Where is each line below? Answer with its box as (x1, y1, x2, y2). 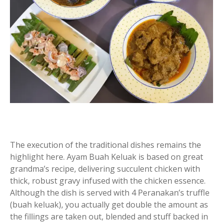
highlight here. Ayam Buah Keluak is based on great (10, 151, 203, 163)
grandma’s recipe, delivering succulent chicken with (10, 163, 200, 175)
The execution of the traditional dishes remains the (10, 139, 201, 151)
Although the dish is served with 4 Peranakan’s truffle (10, 187, 210, 199)
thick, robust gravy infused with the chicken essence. (10, 175, 206, 187)
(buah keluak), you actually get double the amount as (10, 199, 208, 211)
